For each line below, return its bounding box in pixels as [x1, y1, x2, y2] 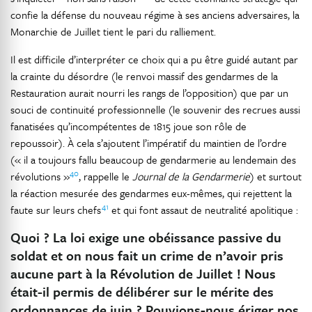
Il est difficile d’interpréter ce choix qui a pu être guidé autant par [10, 52, 298, 67]
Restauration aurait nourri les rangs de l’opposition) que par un [10, 85, 288, 100]
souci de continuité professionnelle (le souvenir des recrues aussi [10, 102, 300, 117]
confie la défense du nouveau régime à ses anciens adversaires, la [10, 7, 299, 22]
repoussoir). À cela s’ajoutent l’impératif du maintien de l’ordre [10, 135, 287, 150]
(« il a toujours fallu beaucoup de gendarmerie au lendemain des [10, 152, 296, 167]
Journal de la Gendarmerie [132, 169, 250, 184]
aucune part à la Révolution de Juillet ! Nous [10, 264, 276, 283]
